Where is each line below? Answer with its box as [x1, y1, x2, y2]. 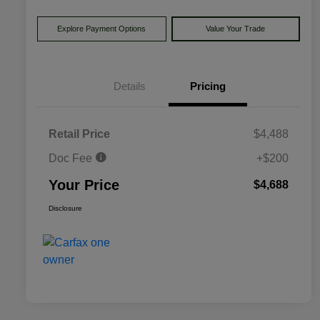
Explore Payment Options [57, 24, 146, 34]
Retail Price [49, 128, 110, 141]
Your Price [49, 177, 119, 194]
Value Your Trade [206, 24, 266, 34]
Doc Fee [49, 152, 95, 165]
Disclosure [49, 204, 82, 213]
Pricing [190, 80, 226, 93]
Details [113, 80, 146, 93]
